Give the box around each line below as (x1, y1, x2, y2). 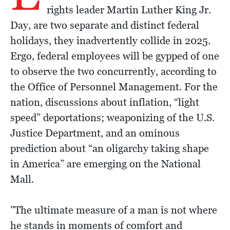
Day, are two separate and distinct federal (10, 18, 199, 31)
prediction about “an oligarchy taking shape (10, 142, 209, 155)
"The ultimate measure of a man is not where (10, 203, 217, 216)
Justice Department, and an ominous (10, 126, 180, 139)
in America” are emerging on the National (10, 157, 201, 170)
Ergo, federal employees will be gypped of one (10, 49, 219, 62)
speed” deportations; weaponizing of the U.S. (10, 111, 215, 124)
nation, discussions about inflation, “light (10, 95, 199, 108)
